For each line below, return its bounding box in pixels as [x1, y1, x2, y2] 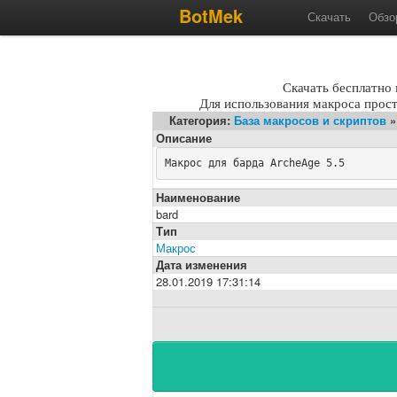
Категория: [169, 111, 234, 128]
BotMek [179, 3, 243, 28]
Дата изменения [156, 255, 247, 273]
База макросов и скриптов [234, 111, 386, 128]
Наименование [156, 188, 240, 206]
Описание [156, 128, 212, 146]
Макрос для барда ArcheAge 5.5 [164, 157, 345, 170]
